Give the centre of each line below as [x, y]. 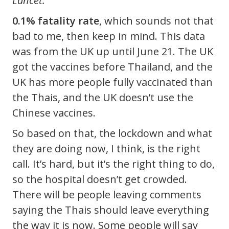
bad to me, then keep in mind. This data [109, 36]
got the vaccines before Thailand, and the [112, 67]
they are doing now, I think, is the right [106, 149]
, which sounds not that [156, 21]
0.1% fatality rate [56, 21]
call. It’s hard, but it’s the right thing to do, [113, 164]
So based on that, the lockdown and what [112, 133]
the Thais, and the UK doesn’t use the [103, 98]
